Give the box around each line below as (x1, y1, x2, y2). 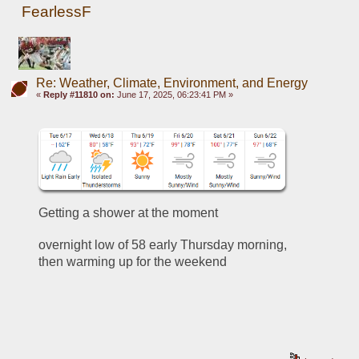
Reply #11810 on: (42, 90, 115, 100)
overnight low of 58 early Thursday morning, (38, 238, 288, 252)
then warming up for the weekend (38, 255, 228, 269)
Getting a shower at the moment (38, 206, 219, 220)
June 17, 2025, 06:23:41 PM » (114, 90, 233, 100)
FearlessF (22, 3, 92, 21)
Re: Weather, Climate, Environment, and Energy (35, 76, 308, 91)
